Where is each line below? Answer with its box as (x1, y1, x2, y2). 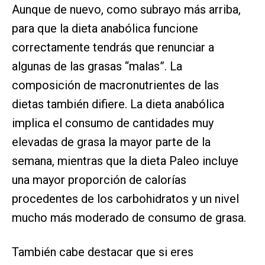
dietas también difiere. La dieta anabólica (12, 97, 224, 112)
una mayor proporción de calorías (12, 173, 186, 188)
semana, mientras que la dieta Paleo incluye (12, 154, 238, 169)
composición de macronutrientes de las (12, 78, 219, 93)
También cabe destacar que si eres (12, 245, 193, 260)
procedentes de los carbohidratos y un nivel (12, 192, 239, 206)
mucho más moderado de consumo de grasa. (12, 211, 246, 225)
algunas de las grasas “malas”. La (12, 59, 182, 74)
